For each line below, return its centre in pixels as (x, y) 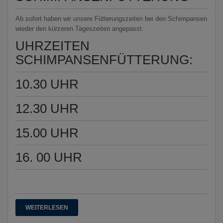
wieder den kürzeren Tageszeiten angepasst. (80, 29)
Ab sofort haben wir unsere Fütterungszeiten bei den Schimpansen (111, 19)
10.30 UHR (47, 84)
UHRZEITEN (53, 46)
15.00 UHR (47, 133)
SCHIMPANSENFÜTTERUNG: (106, 60)
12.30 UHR (47, 109)
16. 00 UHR (49, 158)
